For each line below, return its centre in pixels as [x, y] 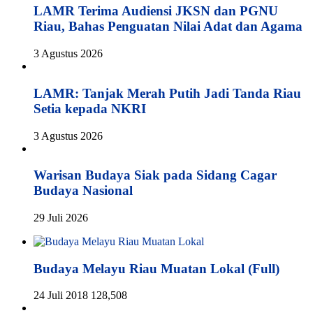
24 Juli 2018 [61, 296]
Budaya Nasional [83, 191]
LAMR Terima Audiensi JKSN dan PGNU [156, 11]
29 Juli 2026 [61, 217]
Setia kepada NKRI [90, 108]
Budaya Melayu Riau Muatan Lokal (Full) [156, 268]
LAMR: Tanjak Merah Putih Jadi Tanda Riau [167, 93]
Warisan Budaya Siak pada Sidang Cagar [155, 175]
